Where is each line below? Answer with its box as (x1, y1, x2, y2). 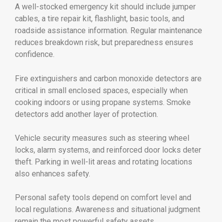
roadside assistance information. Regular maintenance (15, 26, 202, 36)
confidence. (15, 50, 55, 59)
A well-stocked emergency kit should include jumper (15, 2, 196, 12)
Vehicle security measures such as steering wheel (15, 133, 189, 143)
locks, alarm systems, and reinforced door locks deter (15, 145, 201, 155)
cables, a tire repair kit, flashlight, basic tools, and (15, 14, 184, 24)
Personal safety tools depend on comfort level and (15, 192, 191, 202)
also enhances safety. (15, 168, 90, 178)
